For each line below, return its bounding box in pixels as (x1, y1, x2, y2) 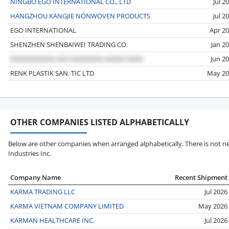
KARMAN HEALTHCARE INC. (10, 215, 95, 225)
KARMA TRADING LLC (10, 187, 75, 196)
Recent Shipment (175, 172, 227, 182)
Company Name (10, 172, 61, 182)
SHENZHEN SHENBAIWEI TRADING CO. (10, 39, 128, 49)
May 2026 (198, 201, 227, 211)
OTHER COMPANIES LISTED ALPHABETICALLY (10, 116, 189, 128)
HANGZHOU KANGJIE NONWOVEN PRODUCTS (10, 11, 150, 20)
